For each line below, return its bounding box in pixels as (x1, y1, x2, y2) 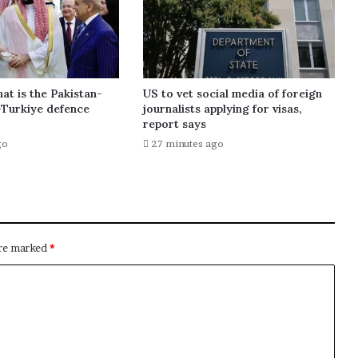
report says (142, 117, 206, 132)
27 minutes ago (150, 137, 224, 150)
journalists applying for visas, (142, 101, 302, 117)
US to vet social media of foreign (142, 86, 322, 101)
